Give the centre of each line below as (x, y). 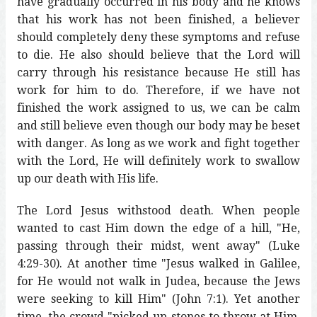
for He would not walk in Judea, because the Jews (158, 281)
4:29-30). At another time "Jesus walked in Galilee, (158, 263)
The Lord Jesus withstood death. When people (158, 210)
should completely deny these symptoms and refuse (158, 37)
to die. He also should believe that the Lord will (158, 54)
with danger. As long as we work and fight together (158, 143)
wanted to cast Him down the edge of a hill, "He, (158, 228)
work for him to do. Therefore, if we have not (158, 90)
